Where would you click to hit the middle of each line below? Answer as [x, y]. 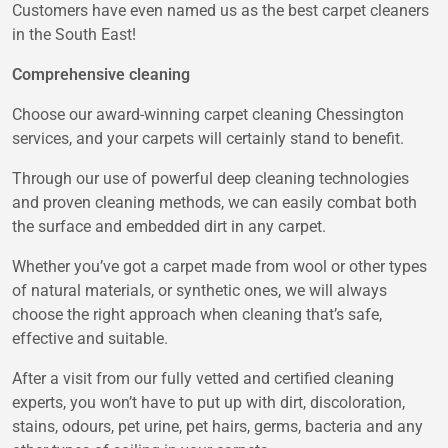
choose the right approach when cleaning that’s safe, [197, 315]
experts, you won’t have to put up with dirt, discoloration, [208, 403]
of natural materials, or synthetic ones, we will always [199, 291]
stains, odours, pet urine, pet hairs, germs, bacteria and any [217, 427]
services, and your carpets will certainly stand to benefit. [208, 139]
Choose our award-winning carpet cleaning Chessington [208, 115]
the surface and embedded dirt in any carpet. [169, 227]
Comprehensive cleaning [101, 75]
